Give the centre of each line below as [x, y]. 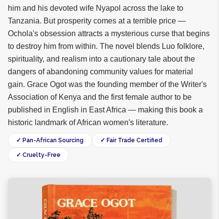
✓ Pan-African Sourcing [50, 140]
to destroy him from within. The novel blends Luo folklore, [106, 46]
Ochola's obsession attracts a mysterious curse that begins [109, 33]
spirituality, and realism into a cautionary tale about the [101, 59]
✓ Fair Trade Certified [131, 140]
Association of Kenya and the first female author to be [100, 97]
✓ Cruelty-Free [38, 155]
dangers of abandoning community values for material [100, 72]
